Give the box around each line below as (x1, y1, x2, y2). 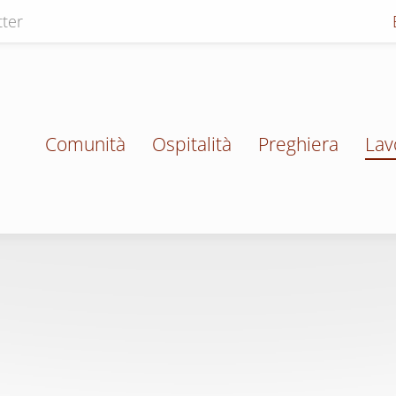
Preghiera (258, 132, 339, 156)
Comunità (45, 132, 126, 156)
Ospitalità (152, 132, 232, 156)
